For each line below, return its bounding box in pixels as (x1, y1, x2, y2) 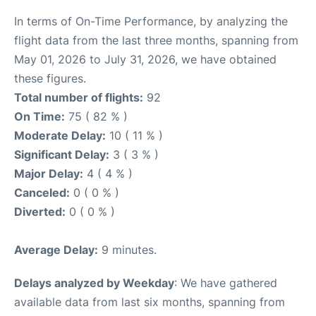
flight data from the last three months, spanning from (14, 33, 298, 47)
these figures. (14, 71, 86, 85)
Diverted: (14, 205, 66, 219)
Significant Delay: (14, 147, 109, 162)
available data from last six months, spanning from (14, 295, 285, 309)
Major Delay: (14, 166, 83, 181)
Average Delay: (14, 243, 98, 257)
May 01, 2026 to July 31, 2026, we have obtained (14, 52, 276, 66)
